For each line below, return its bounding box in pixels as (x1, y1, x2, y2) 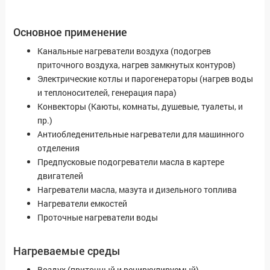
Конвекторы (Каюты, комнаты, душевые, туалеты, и (37, 101, 243, 113)
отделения (37, 142, 80, 154)
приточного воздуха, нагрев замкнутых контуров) (37, 59, 236, 71)
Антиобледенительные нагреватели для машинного (37, 128, 244, 140)
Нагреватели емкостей (37, 198, 127, 210)
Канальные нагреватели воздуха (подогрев (37, 45, 211, 57)
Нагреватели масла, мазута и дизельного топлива (37, 184, 237, 196)
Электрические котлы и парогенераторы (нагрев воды (37, 73, 253, 85)
